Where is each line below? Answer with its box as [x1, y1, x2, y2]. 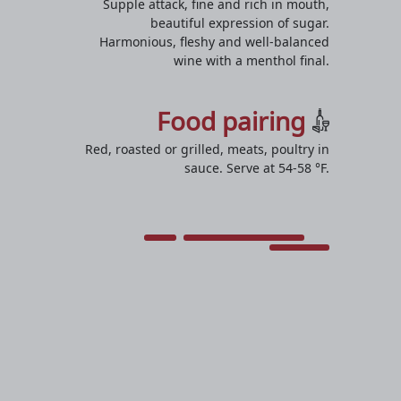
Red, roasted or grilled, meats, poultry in [85, 140, 329, 158]
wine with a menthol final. [174, 51, 329, 69]
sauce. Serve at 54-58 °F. [184, 158, 329, 176]
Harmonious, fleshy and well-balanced [99, 32, 329, 50]
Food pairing [157, 103, 306, 138]
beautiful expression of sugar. [150, 13, 329, 31]
